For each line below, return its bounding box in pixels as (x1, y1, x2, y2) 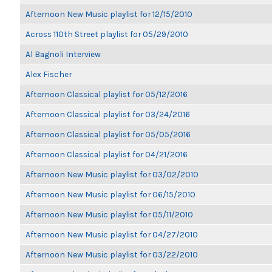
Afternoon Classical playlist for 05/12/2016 (25, 89, 188, 99)
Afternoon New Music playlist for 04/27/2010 (25, 229, 198, 239)
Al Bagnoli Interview (25, 49, 101, 59)
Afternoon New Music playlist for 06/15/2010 (25, 189, 195, 199)
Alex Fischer (25, 69, 72, 79)
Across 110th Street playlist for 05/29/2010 (25, 29, 188, 39)
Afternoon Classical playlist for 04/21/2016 (25, 149, 188, 159)
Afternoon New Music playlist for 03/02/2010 (25, 169, 199, 179)
